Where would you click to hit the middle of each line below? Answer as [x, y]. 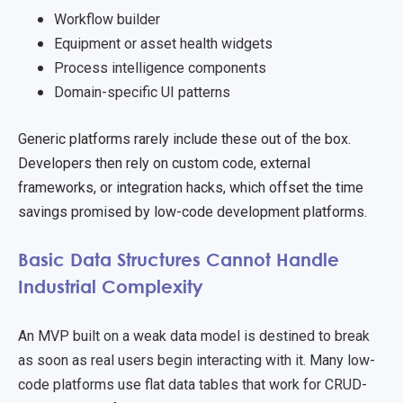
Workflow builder [107, 20]
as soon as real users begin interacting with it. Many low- [197, 360]
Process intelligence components [160, 68]
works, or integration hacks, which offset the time [209, 188]
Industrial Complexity [116, 287]
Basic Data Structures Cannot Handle [179, 260]
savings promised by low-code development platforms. [193, 212]
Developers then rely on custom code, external [164, 164]
